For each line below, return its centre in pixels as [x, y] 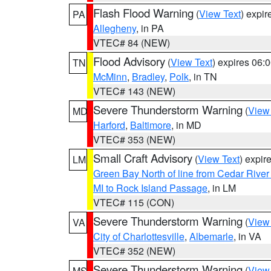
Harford [109, 125]
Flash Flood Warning [143, 13]
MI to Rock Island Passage [150, 188]
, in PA [150, 28]
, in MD [186, 125]
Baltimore [151, 125]
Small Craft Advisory [143, 158]
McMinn [110, 77]
